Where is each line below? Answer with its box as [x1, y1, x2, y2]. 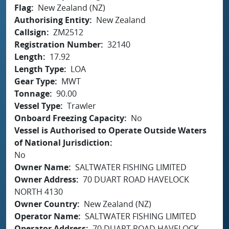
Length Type [14, 63, 64, 75]
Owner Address [14, 173, 76, 185]
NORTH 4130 [14, 186, 63, 197]
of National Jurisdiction [14, 136, 110, 148]
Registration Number [14, 38, 101, 50]
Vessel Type [14, 100, 60, 111]
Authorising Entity [14, 14, 89, 26]
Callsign [14, 26, 47, 38]
